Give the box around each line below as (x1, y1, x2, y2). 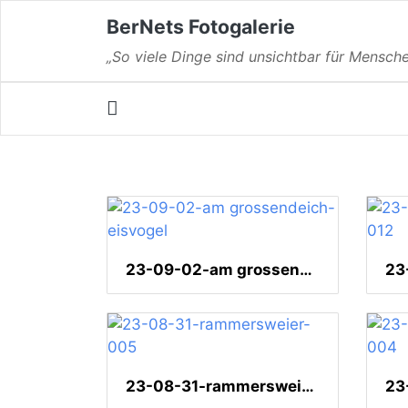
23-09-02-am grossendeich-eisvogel (300, 260, 312, 280)
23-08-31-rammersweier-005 (301, 377, 314, 396)
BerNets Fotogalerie (107, 14, 295, 38)
